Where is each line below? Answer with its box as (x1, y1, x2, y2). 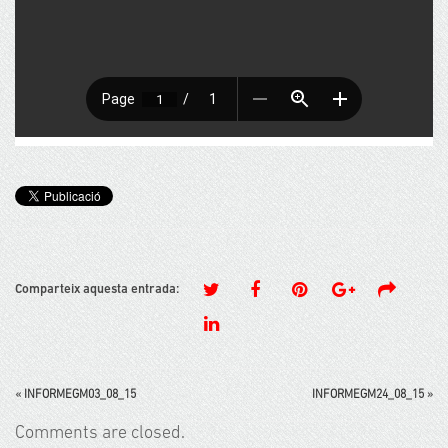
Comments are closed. (15, 424, 185, 444)
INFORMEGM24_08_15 (312, 389, 424, 402)
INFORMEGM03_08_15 (24, 389, 136, 402)
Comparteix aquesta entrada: (15, 283, 179, 297)
